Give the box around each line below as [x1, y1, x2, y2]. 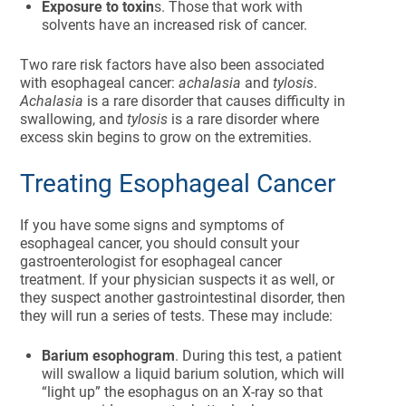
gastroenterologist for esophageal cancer [20, 253, 283, 270]
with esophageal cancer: [20, 74, 179, 92]
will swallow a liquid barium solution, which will [42, 365, 345, 382]
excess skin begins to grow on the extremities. [20, 129, 316, 146]
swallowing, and [20, 111, 128, 128]
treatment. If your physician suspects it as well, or [20, 271, 335, 288]
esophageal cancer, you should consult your [20, 235, 300, 252]
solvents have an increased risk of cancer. [42, 16, 308, 34]
